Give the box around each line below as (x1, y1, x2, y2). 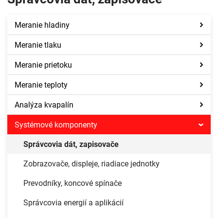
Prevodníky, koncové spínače (23, 178, 122, 188)
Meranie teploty (15, 80, 68, 90)
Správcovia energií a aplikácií (23, 198, 124, 207)
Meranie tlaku (15, 40, 61, 50)
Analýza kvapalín (15, 100, 73, 109)
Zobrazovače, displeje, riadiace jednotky (23, 159, 160, 168)
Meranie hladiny (15, 20, 70, 30)
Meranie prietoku (15, 60, 72, 70)
